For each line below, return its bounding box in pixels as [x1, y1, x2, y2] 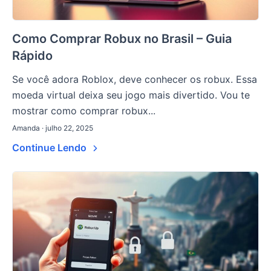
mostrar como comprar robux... [12, 105, 155, 117]
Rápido [12, 48, 53, 64]
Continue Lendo [12, 142, 89, 154]
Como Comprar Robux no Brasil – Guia [12, 31, 232, 47]
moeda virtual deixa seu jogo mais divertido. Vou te [12, 89, 250, 102]
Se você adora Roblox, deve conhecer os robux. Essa [12, 73, 257, 86]
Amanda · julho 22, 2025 [12, 123, 93, 133]
